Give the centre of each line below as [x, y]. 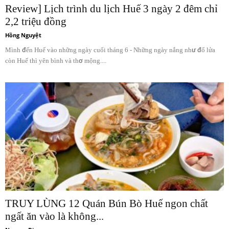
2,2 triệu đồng [36, 22]
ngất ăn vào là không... [54, 216]
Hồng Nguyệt [23, 35]
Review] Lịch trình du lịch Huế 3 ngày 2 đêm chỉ [111, 9]
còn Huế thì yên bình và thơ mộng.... [56, 61]
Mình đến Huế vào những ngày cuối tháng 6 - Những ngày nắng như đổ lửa [110, 50]
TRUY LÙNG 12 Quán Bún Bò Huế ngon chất [107, 203]
